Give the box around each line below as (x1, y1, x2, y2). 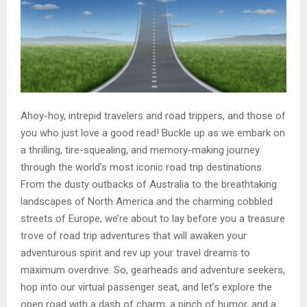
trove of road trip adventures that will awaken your (21, 230, 247, 242)
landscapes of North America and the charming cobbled (21, 195, 273, 208)
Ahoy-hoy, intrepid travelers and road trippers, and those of (21, 110, 286, 122)
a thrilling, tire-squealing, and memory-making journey (21, 144, 260, 156)
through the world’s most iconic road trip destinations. (21, 161, 264, 173)
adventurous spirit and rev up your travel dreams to (21, 247, 250, 259)
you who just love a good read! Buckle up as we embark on (21, 127, 285, 139)
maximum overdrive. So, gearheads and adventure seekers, (21, 264, 285, 276)
